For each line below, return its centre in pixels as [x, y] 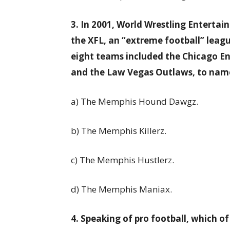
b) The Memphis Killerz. [119, 131]
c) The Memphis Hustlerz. [122, 160]
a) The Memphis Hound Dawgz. [135, 101]
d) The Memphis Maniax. [122, 189]
